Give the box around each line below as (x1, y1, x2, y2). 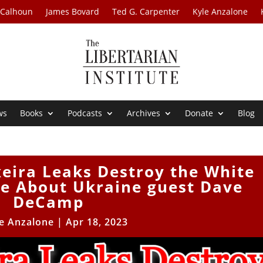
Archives (127, 107, 161, 119)
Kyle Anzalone (193, 6, 248, 17)
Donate (185, 107, 214, 119)
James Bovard (46, 6, 100, 17)
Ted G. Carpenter (112, 6, 180, 17)
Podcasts (68, 107, 103, 119)
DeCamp (12, 191, 84, 213)
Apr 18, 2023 (66, 215, 129, 229)
